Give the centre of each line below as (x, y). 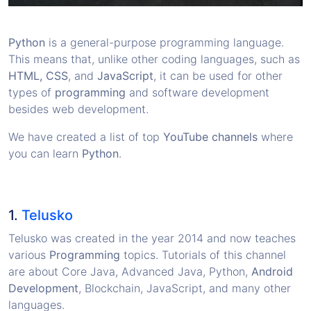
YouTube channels (210, 136)
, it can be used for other (218, 75)
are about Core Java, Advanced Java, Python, (130, 271)
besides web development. (78, 109)
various (27, 254)
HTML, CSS (38, 75)
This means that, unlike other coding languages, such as (154, 59)
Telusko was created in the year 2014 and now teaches (152, 238)
